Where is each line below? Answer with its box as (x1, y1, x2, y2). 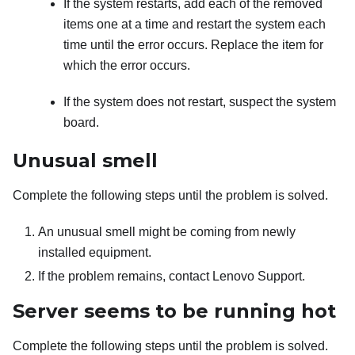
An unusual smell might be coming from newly (38, 225, 296, 239)
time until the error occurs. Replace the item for (63, 38, 323, 52)
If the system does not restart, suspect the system (63, 95, 336, 109)
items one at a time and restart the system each (63, 17, 326, 32)
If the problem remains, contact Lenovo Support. (38, 269, 305, 284)
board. (63, 116, 99, 130)
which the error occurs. (63, 59, 190, 73)
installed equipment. (38, 246, 151, 260)
